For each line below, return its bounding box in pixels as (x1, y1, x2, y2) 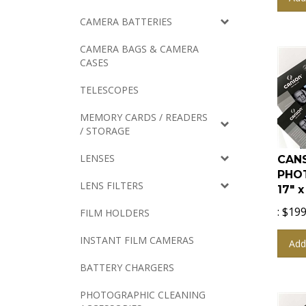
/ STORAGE (80, 124, 130, 137)
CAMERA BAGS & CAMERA (80, 42, 199, 55)
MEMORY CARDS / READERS (80, 111, 208, 124)
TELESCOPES (80, 83, 139, 96)
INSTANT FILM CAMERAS (80, 234, 194, 247)
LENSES (80, 152, 115, 165)
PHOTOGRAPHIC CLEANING (80, 288, 206, 301)
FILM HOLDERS (80, 206, 150, 219)
